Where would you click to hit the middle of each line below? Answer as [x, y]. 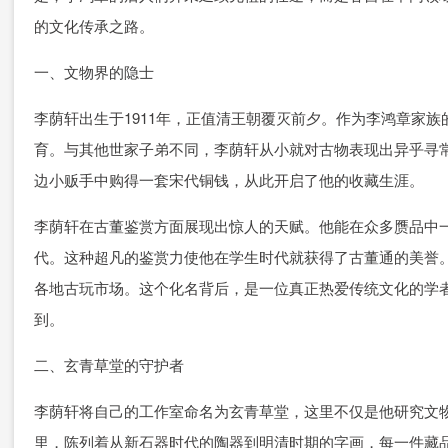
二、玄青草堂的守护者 [109, 364]
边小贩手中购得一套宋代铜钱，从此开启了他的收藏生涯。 [229, 179]
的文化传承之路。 [94, 25]
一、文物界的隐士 [94, 71]
